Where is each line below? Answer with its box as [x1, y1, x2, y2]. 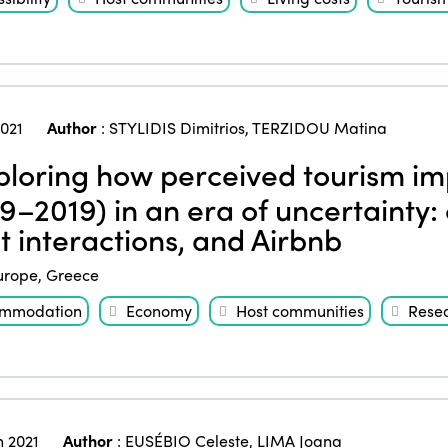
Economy [125, 298, 192, 322]
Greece [45, 262, 99, 286]
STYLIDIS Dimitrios [108, 115, 245, 139]
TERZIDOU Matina [251, 115, 387, 139]
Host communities [235, 298, 364, 322]
